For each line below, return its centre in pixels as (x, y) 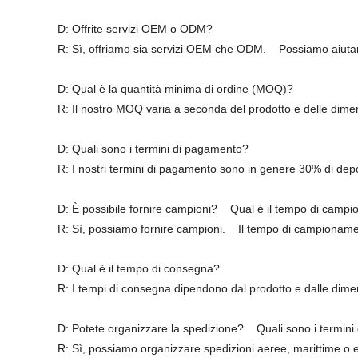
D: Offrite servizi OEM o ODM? (135, 29)
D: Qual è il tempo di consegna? (139, 268)
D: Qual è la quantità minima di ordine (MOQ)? (175, 89)
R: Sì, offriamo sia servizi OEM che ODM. (163, 49)
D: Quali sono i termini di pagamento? (153, 149)
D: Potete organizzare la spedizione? (152, 328)
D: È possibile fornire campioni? (139, 209)
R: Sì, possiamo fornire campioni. (143, 229)
